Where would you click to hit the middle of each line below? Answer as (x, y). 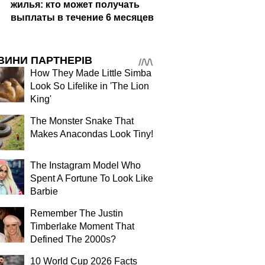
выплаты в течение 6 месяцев (82, 17)
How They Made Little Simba (91, 73)
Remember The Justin (77, 213)
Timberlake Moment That (82, 226)
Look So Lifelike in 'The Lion (90, 86)
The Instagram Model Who (85, 165)
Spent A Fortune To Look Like (92, 178)
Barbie (44, 191)
